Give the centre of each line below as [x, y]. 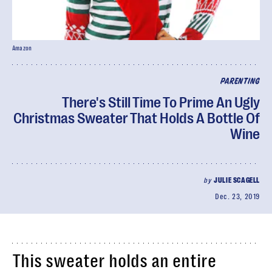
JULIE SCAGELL [237, 180]
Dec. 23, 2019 [237, 197]
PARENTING [240, 82]
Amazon [22, 48]
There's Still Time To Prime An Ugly [161, 103]
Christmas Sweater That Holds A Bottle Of [137, 118]
